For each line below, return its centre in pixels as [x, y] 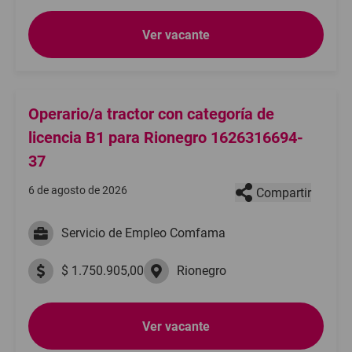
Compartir [284, 192]
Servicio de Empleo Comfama [143, 233]
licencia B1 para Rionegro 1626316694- [166, 137]
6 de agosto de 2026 [78, 190]
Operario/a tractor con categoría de [151, 114]
